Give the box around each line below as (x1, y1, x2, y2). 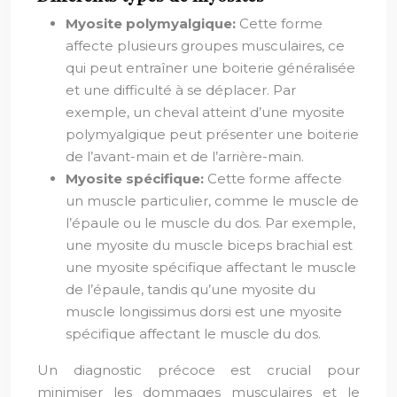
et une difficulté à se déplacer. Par (66, 82, 296, 98)
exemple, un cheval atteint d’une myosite (66, 104, 345, 121)
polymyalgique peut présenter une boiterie (66, 126, 359, 143)
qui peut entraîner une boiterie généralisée (66, 59, 355, 76)
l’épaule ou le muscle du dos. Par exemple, (66, 214, 355, 231)
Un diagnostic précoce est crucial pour (37, 362, 360, 378)
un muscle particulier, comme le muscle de (66, 192, 359, 209)
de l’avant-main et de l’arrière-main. (66, 148, 304, 165)
